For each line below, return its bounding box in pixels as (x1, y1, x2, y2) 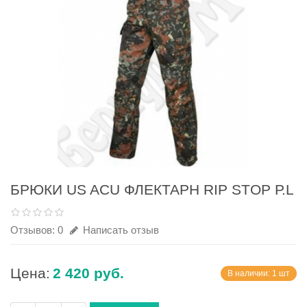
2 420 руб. (53, 265, 124, 281)
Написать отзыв (80, 224, 159, 236)
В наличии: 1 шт (228, 269, 290, 278)
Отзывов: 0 (10, 224, 63, 236)
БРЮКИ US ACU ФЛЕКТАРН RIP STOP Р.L (10, 182, 294, 197)
